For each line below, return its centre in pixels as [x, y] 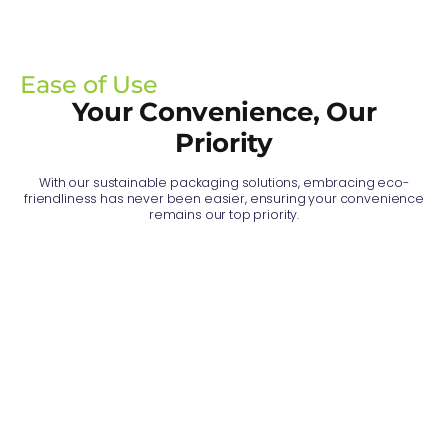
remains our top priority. [224, 215]
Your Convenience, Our [224, 112]
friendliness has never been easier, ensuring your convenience [224, 199]
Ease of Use [89, 85]
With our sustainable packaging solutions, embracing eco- [224, 183]
